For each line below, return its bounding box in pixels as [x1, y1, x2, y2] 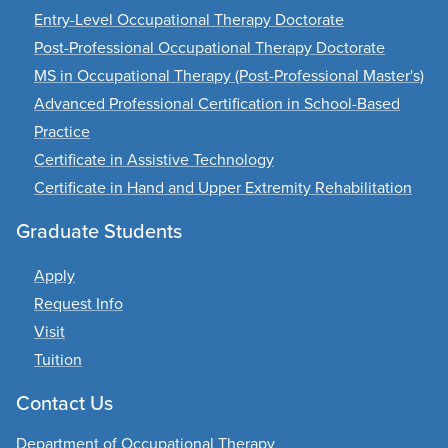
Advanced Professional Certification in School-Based [34, 91, 400, 115]
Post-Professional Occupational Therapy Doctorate [34, 35, 385, 59]
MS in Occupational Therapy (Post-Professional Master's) [34, 63, 424, 87]
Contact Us [16, 387, 113, 418]
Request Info [34, 291, 123, 315]
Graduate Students [16, 215, 182, 246]
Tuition [34, 347, 82, 371]
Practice [34, 119, 90, 143]
